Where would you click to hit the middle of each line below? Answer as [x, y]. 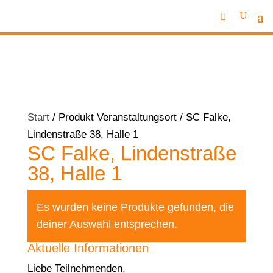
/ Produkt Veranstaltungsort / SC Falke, [140, 117]
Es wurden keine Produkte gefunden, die [135, 207]
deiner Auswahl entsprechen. [107, 224]
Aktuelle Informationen [88, 248]
